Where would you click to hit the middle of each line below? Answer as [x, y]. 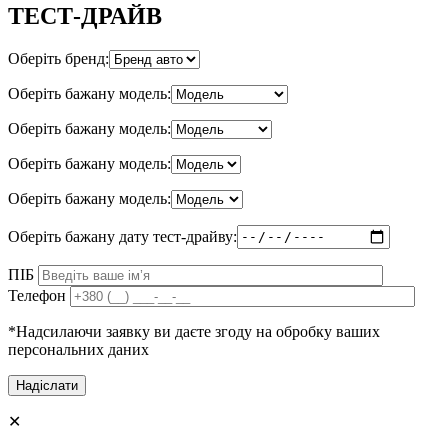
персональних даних [78, 349]
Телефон [37, 295]
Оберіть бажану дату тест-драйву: [122, 236]
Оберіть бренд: [58, 58]
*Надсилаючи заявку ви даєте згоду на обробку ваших [194, 331]
